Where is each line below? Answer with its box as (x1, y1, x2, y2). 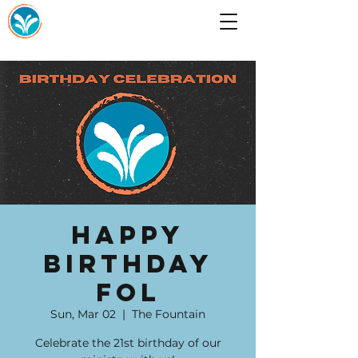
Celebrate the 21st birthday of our (34, 336, 221, 350)
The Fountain (132, 307, 205, 321)
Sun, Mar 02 (50, 307, 116, 321)
